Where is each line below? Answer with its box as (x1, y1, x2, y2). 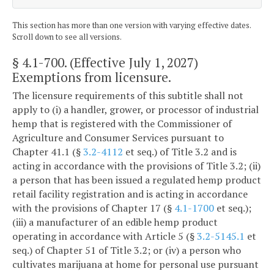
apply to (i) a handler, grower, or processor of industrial (12, 102, 259, 116)
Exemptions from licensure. (12, 68, 171, 86)
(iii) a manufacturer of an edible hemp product (12, 215, 218, 229)
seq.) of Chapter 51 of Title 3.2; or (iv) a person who (12, 243, 241, 257)
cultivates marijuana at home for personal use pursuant (12, 257, 259, 271)
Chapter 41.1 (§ (12, 144, 83, 158)
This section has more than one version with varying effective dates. (12, 20, 251, 31)
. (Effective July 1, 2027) (64, 53, 198, 71)
